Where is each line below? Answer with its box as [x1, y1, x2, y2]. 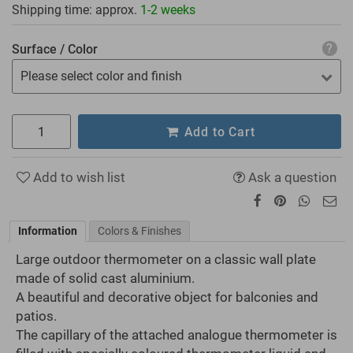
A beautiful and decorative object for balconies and [16, 289, 318, 306]
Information [18, 225, 77, 238]
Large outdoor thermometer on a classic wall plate [16, 251, 316, 268]
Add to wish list [30, 169, 125, 186]
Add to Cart [180, 124, 255, 139]
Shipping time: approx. [12, 2, 140, 18]
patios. [16, 308, 57, 325]
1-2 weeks [140, 2, 195, 18]
